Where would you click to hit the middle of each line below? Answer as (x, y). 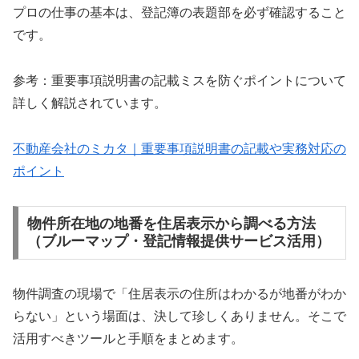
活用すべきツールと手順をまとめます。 (128, 339)
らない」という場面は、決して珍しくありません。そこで (179, 317)
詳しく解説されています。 (90, 103)
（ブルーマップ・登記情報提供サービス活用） (178, 242)
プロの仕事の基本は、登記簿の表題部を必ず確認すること (179, 13)
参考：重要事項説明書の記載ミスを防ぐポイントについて (179, 81)
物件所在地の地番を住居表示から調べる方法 (171, 224)
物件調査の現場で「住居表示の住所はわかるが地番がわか (179, 294)
